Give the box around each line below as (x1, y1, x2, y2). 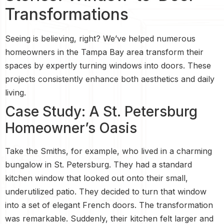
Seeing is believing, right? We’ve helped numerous (5, 33, 195, 43)
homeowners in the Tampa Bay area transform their (5, 46, 203, 57)
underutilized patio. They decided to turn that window (5, 186, 206, 196)
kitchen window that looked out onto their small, (5, 172, 188, 183)
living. (5, 87, 26, 97)
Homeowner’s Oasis (5, 119, 137, 136)
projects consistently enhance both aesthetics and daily (5, 73, 214, 84)
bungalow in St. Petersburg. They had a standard (5, 159, 192, 169)
